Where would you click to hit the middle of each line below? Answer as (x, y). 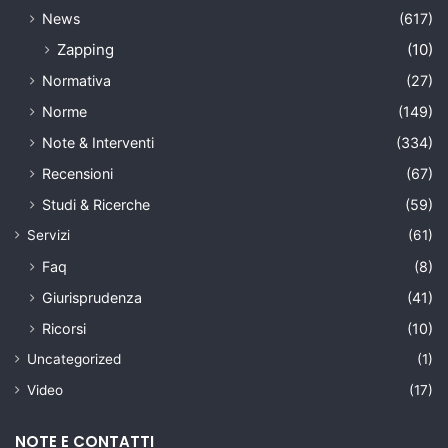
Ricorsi (64, 328)
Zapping (85, 49)
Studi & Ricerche (96, 204)
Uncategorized (74, 358)
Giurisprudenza (92, 297)
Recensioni (77, 173)
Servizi (48, 234)
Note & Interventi (98, 142)
